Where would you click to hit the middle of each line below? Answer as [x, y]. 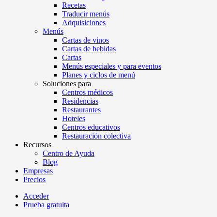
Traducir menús [86, 14]
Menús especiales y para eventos [112, 66]
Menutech [29, 208]
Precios [34, 180]
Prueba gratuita [46, 205]
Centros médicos [87, 93]
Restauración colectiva [96, 136]
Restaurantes [81, 110]
